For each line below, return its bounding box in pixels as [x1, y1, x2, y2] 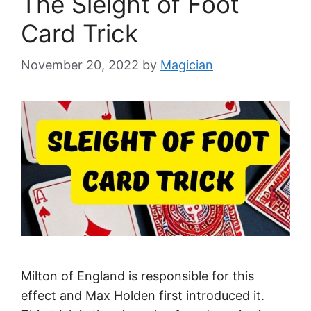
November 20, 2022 [21, 57, 139, 72]
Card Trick [21, 18, 138, 48]
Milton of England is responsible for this [21, 268, 254, 283]
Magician [160, 57, 213, 72]
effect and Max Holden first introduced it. [21, 287, 264, 303]
